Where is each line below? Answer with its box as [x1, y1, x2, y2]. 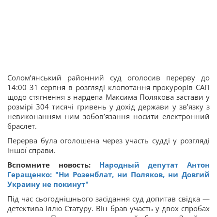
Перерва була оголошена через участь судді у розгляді [7, 136, 210, 146]
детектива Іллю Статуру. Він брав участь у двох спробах [7, 203, 210, 214]
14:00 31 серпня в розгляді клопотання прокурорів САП [7, 82, 210, 93]
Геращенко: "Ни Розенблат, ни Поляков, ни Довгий [7, 170, 210, 180]
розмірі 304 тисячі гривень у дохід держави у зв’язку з [7, 102, 210, 112]
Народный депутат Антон [99, 160, 210, 170]
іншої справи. [7, 145, 56, 155]
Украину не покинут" [7, 179, 89, 189]
